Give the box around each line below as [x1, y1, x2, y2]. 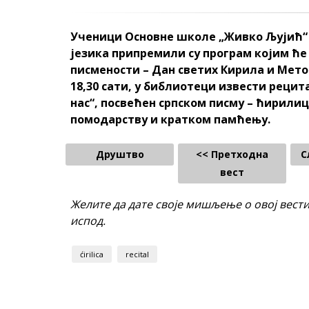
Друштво [95, 147, 144, 161]
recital [126, 248, 149, 259]
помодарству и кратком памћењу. [70, 111, 270, 127]
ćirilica [80, 248, 103, 259]
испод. [70, 212, 106, 228]
